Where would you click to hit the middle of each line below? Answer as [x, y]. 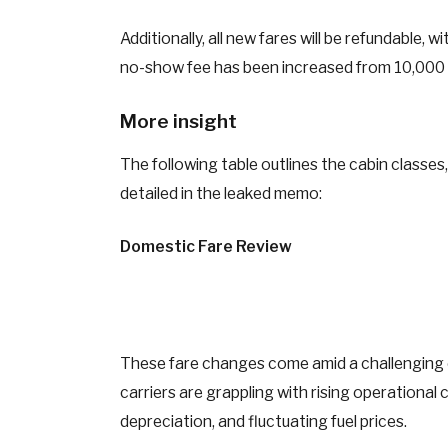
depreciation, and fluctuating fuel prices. [263, 421]
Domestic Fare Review [205, 247]
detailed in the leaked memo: [220, 193]
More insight [180, 121]
